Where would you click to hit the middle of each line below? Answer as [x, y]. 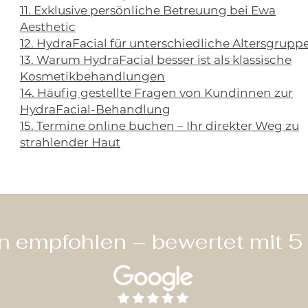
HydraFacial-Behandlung [95, 109]
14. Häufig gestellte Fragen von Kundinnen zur [156, 93]
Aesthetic [48, 27]
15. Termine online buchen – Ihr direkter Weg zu [159, 126]
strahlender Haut [70, 142]
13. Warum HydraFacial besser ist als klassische [156, 60]
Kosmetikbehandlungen [92, 76]
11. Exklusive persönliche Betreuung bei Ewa [148, 10]
